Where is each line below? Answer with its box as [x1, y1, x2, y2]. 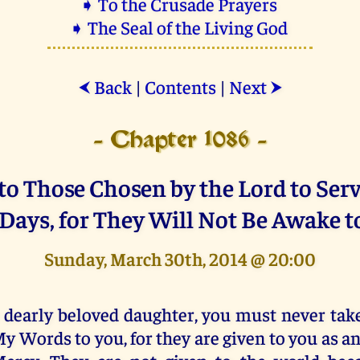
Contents [144, 74, 216, 98]
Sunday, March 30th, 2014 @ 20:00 [44, 246, 316, 270]
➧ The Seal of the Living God [69, 14, 291, 39]
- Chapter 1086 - [92, 130, 268, 151]
